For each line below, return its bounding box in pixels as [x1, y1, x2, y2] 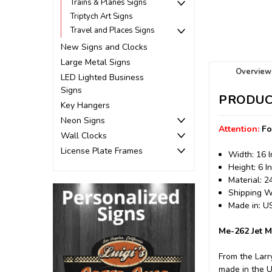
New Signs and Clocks [61, 41, 148, 53]
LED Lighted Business [61, 71, 144, 83]
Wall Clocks [61, 129, 107, 141]
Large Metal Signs [61, 56, 131, 68]
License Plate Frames [61, 144, 143, 157]
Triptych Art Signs [70, 11, 133, 22]
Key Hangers [61, 99, 110, 111]
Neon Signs [61, 114, 105, 126]
